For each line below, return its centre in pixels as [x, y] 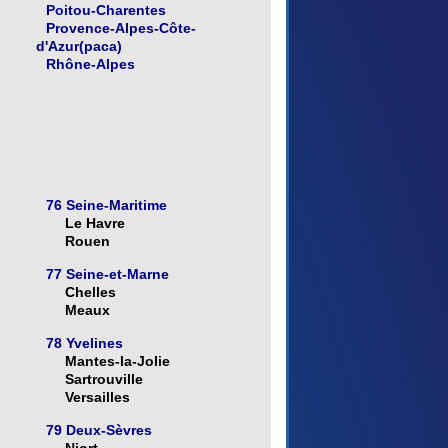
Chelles [90, 292]
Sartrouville [103, 379]
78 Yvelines [84, 343]
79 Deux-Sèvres [98, 430]
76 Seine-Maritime [106, 205]
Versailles [97, 397]
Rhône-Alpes [90, 64]
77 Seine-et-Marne [107, 274]
